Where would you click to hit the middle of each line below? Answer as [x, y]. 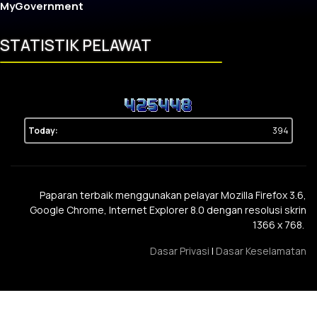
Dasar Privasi [180, 250]
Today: [43, 130]
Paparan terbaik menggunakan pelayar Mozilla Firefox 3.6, [173, 195]
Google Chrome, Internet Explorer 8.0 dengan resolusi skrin [168, 209]
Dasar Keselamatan [261, 250]
